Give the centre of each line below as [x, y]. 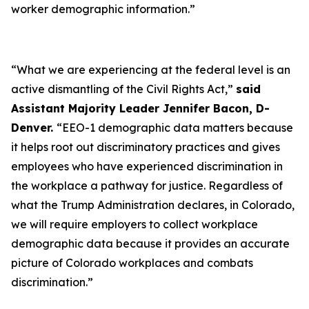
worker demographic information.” [103, 9]
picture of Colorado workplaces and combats [132, 263]
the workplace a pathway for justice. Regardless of [147, 186]
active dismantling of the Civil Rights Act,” [123, 89]
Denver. [34, 128]
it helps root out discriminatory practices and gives [146, 147]
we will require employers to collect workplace [134, 224]
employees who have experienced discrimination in [147, 166]
